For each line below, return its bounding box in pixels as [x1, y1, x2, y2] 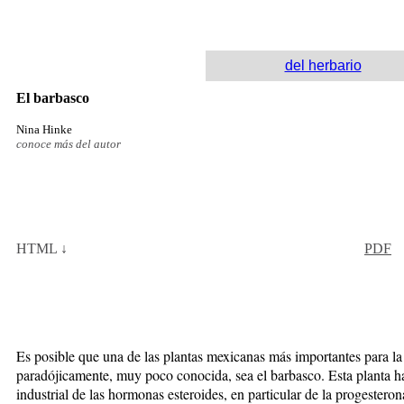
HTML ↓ [16, 240, 68, 256]
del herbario [284, 57, 362, 73]
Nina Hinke [16, 122, 72, 136]
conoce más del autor [16, 136, 121, 151]
